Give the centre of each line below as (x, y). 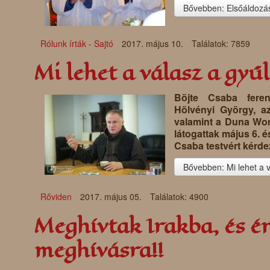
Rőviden (56, 197)
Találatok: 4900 (179, 197)
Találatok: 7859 (221, 44)
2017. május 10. (154, 44)
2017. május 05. (112, 197)
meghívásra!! (99, 251)
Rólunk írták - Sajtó (77, 44)
